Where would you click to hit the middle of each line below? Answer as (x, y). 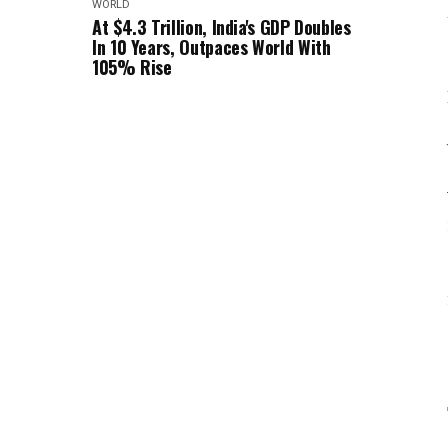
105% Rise (132, 67)
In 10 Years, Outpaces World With (211, 47)
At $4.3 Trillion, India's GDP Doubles (221, 27)
